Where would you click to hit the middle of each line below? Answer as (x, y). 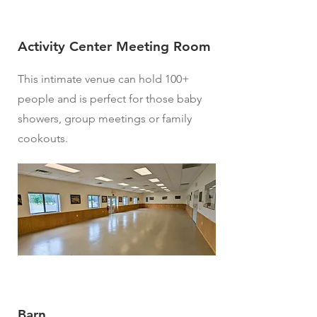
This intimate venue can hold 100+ (104, 79)
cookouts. (43, 138)
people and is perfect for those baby (110, 99)
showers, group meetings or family (105, 119)
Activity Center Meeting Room (114, 46)
